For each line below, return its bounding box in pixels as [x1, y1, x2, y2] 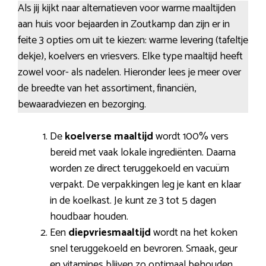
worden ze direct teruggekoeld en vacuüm [50, 159, 229, 178]
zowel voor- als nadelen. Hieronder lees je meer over [18, 63, 241, 81]
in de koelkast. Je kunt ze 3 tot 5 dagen [50, 191, 216, 210]
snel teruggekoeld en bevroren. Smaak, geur [50, 239, 237, 258]
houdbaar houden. [50, 207, 128, 226]
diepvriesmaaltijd [68, 223, 151, 242]
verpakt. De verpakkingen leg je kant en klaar [50, 175, 241, 194]
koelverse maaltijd [65, 127, 153, 145]
